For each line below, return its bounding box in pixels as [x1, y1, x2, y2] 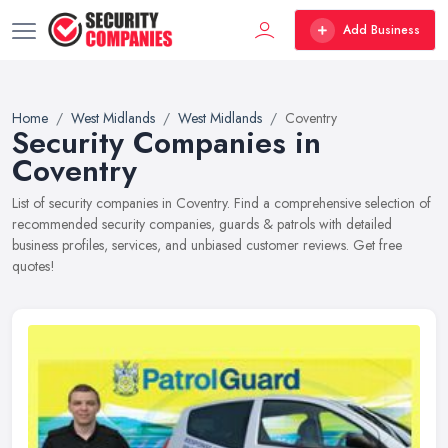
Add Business [343, 21, 420, 39]
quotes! [12, 256, 55, 276]
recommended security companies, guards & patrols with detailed [12, 214, 392, 234]
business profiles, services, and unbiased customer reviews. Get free [12, 235, 402, 255]
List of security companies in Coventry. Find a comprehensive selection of [12, 193, 431, 213]
